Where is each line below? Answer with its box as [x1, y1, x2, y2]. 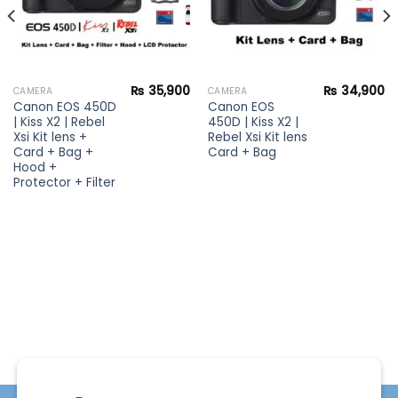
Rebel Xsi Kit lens [207, 129, 307, 147]
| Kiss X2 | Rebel [12, 114, 105, 131]
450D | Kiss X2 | [207, 114, 298, 131]
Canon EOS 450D [12, 99, 116, 116]
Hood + [12, 159, 57, 177]
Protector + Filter [12, 174, 115, 192]
